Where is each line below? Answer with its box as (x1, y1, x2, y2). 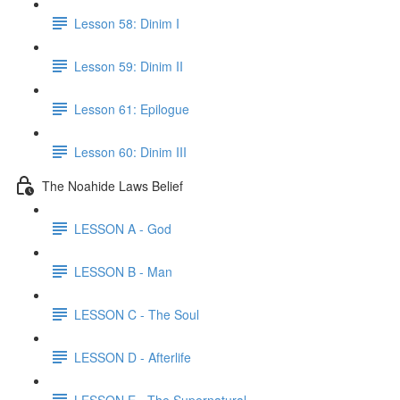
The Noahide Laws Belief (42, 176, 183, 195)
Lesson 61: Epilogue (74, 99, 189, 118)
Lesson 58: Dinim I (74, 13, 179, 32)
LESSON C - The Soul (74, 304, 199, 323)
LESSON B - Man (74, 262, 172, 280)
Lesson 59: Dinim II (74, 56, 183, 75)
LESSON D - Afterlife (74, 347, 191, 366)
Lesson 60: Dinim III (74, 142, 187, 161)
